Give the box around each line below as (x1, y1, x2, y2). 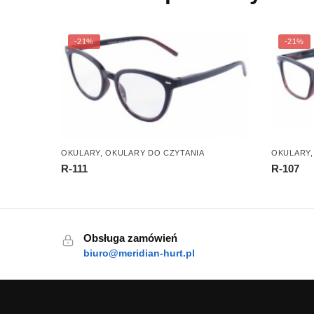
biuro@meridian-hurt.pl (83, 247, 195, 259)
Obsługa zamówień (83, 231, 177, 244)
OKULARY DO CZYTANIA (105, 148, 205, 157)
